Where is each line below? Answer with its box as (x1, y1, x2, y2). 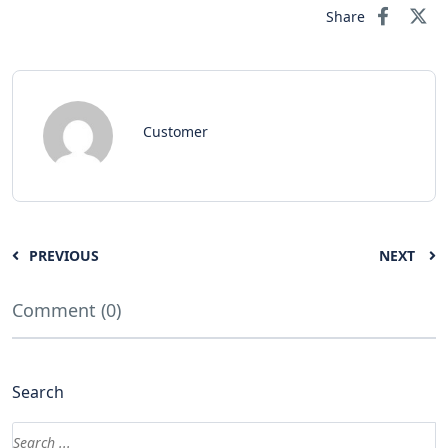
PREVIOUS (29, 245, 99, 265)
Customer (143, 121, 208, 141)
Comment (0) (12, 297, 121, 322)
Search (12, 380, 64, 403)
